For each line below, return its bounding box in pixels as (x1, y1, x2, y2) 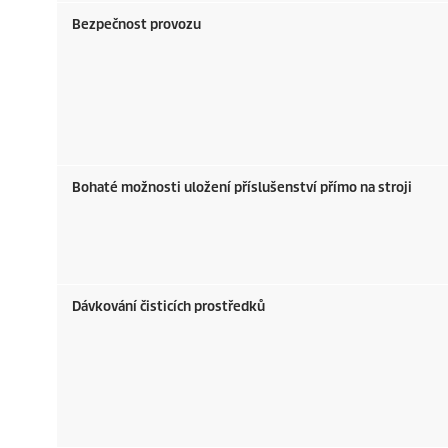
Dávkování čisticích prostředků (72, 298, 265, 315)
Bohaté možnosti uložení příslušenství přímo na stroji (72, 179, 412, 196)
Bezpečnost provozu (72, 16, 201, 33)
